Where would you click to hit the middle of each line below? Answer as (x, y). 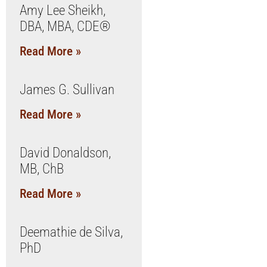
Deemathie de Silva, (71, 232)
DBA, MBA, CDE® (65, 27)
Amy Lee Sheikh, (62, 10)
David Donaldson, (65, 153)
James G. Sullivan (67, 90)
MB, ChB (41, 169)
